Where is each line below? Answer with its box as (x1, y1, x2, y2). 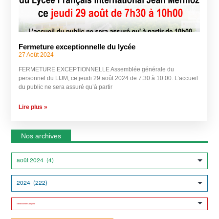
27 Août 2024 (19, 51, 54, 58)
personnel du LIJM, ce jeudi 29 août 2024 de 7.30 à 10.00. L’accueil (19, 74, 198, 82)
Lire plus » (19, 103, 48, 110)
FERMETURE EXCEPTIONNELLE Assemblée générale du (19, 66, 175, 73)
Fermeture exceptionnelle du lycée (19, 42, 136, 51)
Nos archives (21, 131, 62, 140)
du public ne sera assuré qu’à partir (19, 83, 113, 90)
